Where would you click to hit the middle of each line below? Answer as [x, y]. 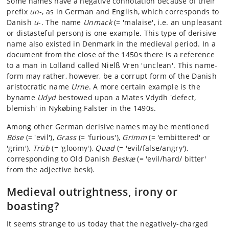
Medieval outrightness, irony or [92, 192]
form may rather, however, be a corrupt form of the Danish [112, 76]
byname [22, 98]
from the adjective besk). [51, 170]
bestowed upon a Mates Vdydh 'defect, [126, 98]
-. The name [61, 22]
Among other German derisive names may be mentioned [108, 127]
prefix [18, 12]
